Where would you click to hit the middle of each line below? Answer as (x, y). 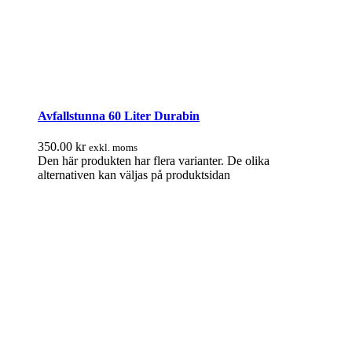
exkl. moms (113, 148)
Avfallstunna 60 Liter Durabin (119, 115)
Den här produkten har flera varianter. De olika (154, 161)
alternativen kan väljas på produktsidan (134, 175)
